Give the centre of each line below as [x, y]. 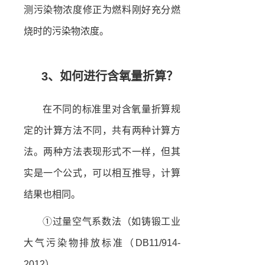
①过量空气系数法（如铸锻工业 [112, 221]
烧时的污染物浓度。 [66, 31]
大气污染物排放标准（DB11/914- [102, 243]
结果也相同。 [52, 194]
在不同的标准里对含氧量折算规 [112, 109]
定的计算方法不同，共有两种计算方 [102, 130]
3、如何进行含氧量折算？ [110, 76]
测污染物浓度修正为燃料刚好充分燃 [102, 9]
